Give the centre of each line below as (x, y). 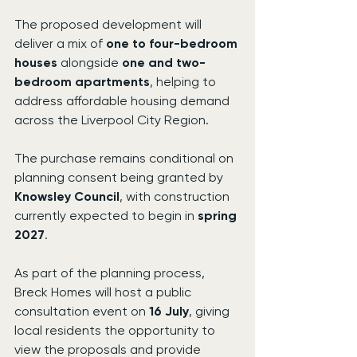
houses (36, 63)
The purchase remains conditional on (126, 159)
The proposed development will (110, 25)
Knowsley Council (67, 197)
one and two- (164, 63)
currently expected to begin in (106, 216)
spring (219, 216)
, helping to (184, 82)
